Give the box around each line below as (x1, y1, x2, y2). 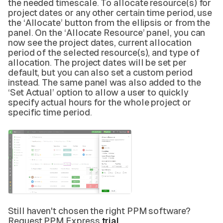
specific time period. (8, 107, 92, 117)
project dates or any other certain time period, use (8, 7, 213, 18)
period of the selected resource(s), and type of (8, 47, 200, 58)
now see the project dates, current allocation (8, 37, 192, 48)
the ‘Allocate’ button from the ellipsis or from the (8, 17, 211, 28)
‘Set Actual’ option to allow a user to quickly (8, 87, 189, 98)
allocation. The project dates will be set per (8, 57, 187, 68)
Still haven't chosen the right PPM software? (8, 206, 191, 216)
